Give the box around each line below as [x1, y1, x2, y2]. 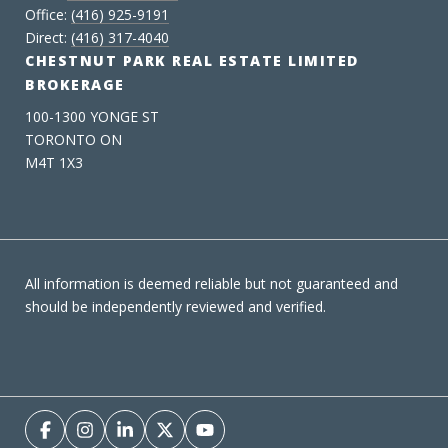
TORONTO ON [25, 129, 122, 149]
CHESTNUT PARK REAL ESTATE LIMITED [25, 50, 359, 70]
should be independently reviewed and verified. [25, 296, 326, 316]
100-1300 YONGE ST [25, 106, 159, 126]
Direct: [25, 27, 71, 47]
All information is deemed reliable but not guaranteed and [25, 273, 398, 293]
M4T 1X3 [25, 152, 83, 172]
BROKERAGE [25, 74, 125, 94]
